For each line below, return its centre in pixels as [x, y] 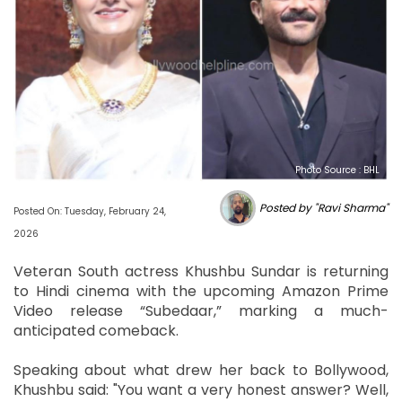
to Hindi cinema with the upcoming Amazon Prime [201, 291]
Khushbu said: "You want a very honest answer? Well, [201, 389]
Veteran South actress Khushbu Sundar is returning [201, 271]
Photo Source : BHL [337, 170]
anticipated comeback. [98, 330]
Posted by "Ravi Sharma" [324, 207]
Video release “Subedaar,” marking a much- [201, 310]
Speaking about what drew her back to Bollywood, [201, 370]
